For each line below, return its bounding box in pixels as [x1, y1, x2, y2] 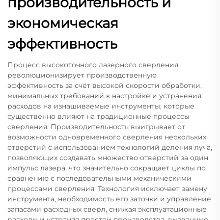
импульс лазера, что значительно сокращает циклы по [7, 164, 206, 173]
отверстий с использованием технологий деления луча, [7, 143, 212, 152]
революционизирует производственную [7, 71, 157, 80]
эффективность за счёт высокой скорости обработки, [7, 81, 202, 90]
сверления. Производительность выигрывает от [7, 122, 185, 132]
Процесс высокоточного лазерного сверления [7, 60, 178, 70]
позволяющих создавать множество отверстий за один [7, 153, 208, 163]
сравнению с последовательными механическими [7, 174, 192, 183]
